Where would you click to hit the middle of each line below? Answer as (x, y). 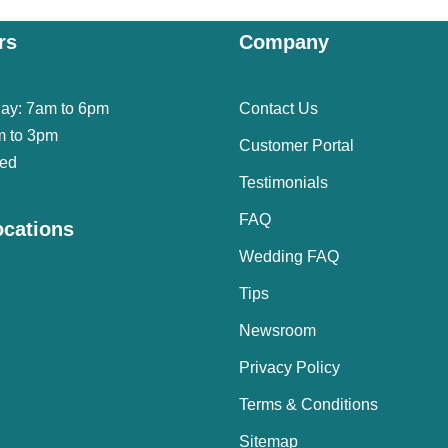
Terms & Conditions (308, 404)
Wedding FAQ (289, 256)
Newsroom (277, 330)
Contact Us (278, 108)
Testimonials (283, 182)
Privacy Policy (289, 367)
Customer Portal (296, 145)
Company (284, 42)
